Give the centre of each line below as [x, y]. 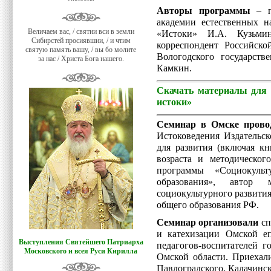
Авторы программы [204, 11]
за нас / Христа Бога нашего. [81, 59]
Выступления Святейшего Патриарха [81, 242]
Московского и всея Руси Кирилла [81, 251]
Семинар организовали [208, 223]
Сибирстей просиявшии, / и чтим [81, 41]
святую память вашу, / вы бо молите [81, 50]
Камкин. [175, 68]
